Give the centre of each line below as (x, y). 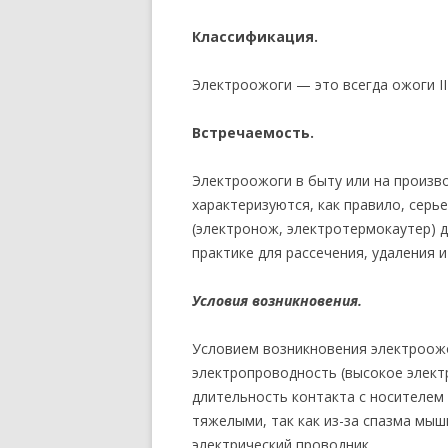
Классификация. (255, 36)
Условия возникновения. (277, 300)
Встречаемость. (253, 132)
